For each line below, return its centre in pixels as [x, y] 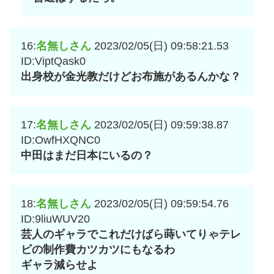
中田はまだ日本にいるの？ [87, 156]
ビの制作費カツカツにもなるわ [98, 250]
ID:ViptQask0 [53, 61]
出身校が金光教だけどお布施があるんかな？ [131, 77]
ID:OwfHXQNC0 [61, 140]
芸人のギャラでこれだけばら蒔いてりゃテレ [131, 235]
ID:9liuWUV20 [55, 219]
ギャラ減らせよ [59, 265]
